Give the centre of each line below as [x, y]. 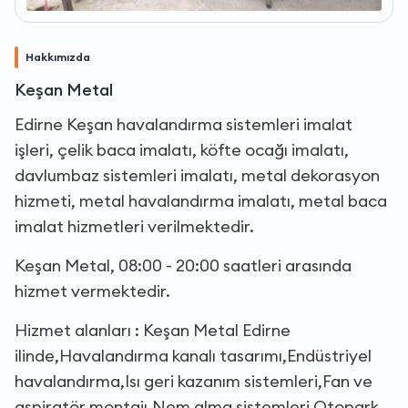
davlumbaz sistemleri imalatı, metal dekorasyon [197, 175]
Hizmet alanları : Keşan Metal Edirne [153, 330]
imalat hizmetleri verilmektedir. [134, 226]
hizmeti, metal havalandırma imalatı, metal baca [201, 200]
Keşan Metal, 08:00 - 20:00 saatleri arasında [183, 265]
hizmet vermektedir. [92, 291]
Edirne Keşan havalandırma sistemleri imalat [184, 124]
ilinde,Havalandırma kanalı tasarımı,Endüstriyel [193, 355]
